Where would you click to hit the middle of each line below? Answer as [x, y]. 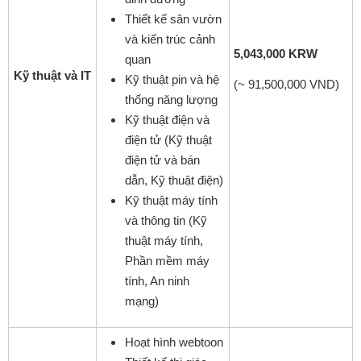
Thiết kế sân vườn [173, 19]
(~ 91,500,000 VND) [286, 84]
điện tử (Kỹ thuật [168, 139]
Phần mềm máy [167, 260]
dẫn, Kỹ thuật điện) [174, 180]
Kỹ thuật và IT [52, 75]
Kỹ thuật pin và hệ [172, 79]
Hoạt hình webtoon [174, 342]
